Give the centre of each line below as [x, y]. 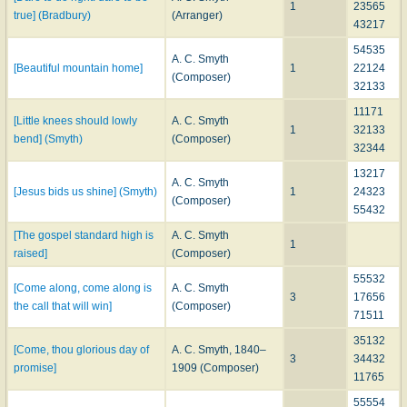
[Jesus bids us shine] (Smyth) [85, 192]
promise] [35, 368]
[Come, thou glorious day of [81, 350]
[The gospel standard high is [84, 236]
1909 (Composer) [215, 368]
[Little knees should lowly [75, 121]
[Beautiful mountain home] [78, 69]
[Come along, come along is [83, 288]
